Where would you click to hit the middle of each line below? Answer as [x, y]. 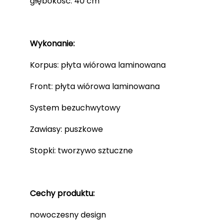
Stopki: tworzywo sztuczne [81, 150]
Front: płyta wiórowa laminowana [95, 86]
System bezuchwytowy [75, 108]
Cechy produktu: [63, 193]
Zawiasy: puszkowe [66, 129]
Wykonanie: [53, 43]
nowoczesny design [68, 215]
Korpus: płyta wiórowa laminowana [98, 65]
